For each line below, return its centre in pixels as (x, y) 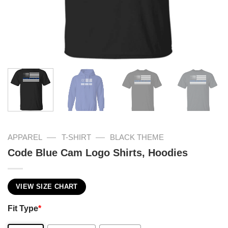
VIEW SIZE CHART (47, 187)
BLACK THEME (137, 137)
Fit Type (23, 208)
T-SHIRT (76, 137)
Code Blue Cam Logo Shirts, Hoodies (98, 152)
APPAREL (25, 137)
